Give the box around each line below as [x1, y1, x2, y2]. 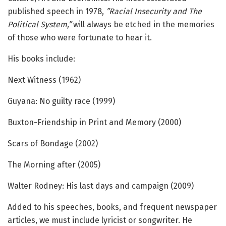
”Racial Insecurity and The [106, 6, 202, 16]
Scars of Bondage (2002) [8, 138, 98, 148]
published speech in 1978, [8, 6, 106, 16]
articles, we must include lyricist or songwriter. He [8, 215, 192, 225]
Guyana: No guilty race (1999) [8, 96, 115, 106]
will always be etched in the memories [71, 19, 214, 29]
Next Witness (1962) [8, 75, 81, 85]
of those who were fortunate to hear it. [8, 32, 152, 42]
